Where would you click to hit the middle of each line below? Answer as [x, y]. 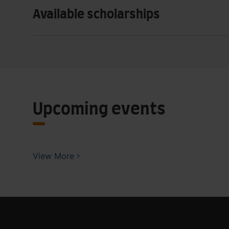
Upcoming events [99, 109]
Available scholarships [96, 15]
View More [53, 156]
